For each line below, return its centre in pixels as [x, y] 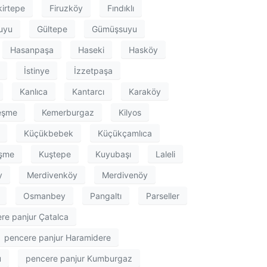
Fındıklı [121, 8]
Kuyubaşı [113, 154]
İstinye [37, 70]
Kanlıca [34, 91]
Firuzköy [66, 8]
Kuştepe [55, 154]
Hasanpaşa [32, 49]
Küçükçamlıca [125, 133]
